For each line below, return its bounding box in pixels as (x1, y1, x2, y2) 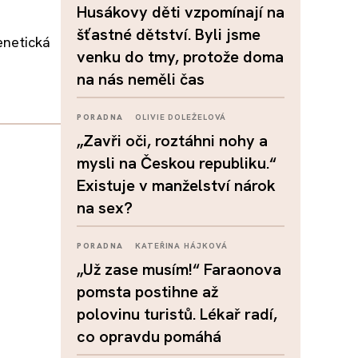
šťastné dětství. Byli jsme (77, 24, 261, 45)
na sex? (77, 197, 133, 218)
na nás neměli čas (77, 69, 205, 89)
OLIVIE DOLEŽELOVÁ (135, 112, 227, 122)
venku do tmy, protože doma (77, 46, 284, 67)
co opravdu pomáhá (77, 326, 221, 347)
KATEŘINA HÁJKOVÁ (135, 241, 228, 251)
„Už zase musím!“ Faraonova (77, 259, 281, 280)
